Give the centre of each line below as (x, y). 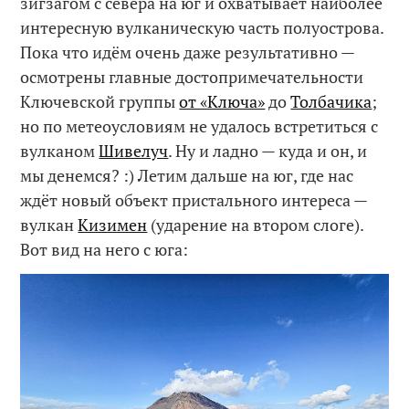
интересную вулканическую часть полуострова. (202, 27)
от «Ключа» (222, 101)
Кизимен (113, 224)
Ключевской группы (100, 101)
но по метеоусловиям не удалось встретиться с (199, 126)
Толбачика (331, 101)
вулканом (60, 150)
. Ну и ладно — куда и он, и (268, 150)
